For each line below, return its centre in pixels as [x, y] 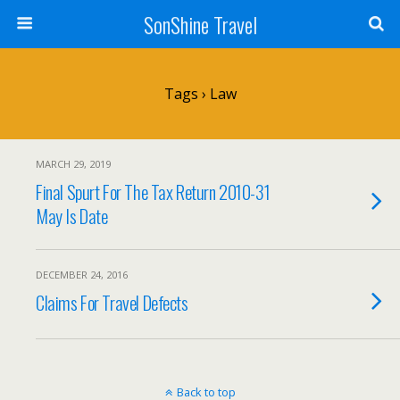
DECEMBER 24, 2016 [82, 275]
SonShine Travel [200, 24]
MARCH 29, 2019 [73, 164]
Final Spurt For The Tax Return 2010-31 [153, 192]
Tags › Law [200, 94]
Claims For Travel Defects [112, 302]
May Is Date [72, 216]
